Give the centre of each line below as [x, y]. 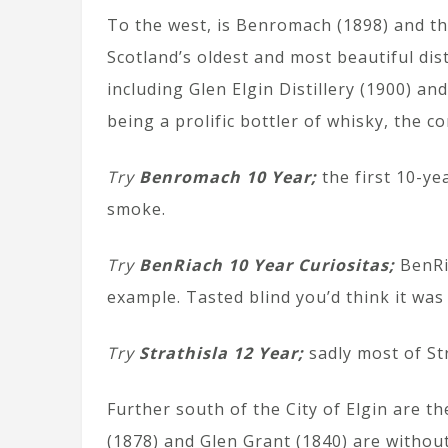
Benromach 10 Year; [225, 177]
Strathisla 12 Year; [219, 353]
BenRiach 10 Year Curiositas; [267, 265]
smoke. [136, 209]
